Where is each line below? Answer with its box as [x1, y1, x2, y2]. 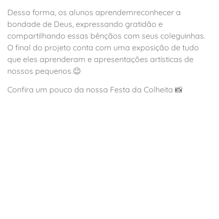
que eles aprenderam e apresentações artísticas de [7, 54, 194, 64]
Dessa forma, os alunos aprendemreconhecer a [7, 7, 181, 17]
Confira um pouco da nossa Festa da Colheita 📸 [7, 85, 183, 95]
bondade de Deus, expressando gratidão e [7, 19, 163, 29]
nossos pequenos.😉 [7, 66, 81, 76]
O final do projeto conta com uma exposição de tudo [7, 42, 199, 52]
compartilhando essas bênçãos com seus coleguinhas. [7, 30, 205, 41]
